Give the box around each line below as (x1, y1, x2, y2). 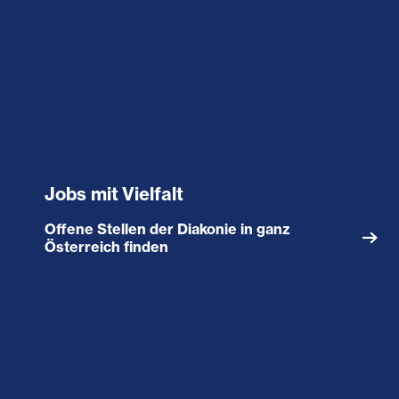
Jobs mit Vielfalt (45, 182, 184, 205)
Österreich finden (45, 237, 168, 256)
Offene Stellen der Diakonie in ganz (45, 219, 290, 238)
